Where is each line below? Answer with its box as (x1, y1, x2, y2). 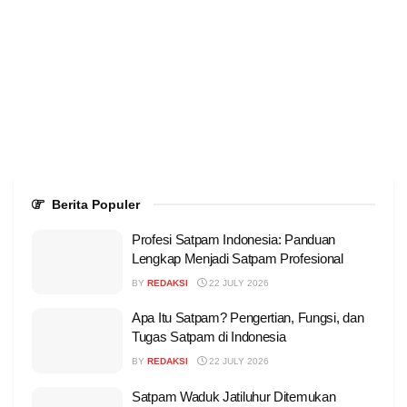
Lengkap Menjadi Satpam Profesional (132, 250, 343, 266)
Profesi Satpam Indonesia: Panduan (132, 231, 336, 247)
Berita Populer (52, 196, 140, 212)
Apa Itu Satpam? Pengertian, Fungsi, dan (132, 310, 364, 326)
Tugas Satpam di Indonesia (132, 329, 286, 345)
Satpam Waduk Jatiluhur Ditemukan (132, 388, 336, 404)
